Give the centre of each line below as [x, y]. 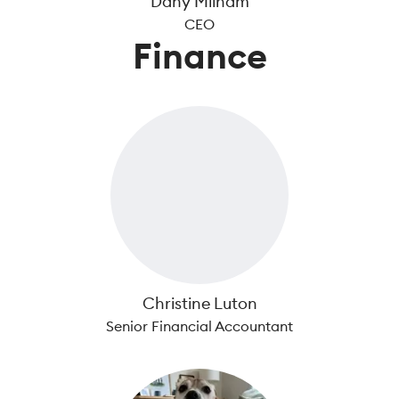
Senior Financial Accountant [199, 326]
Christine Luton [199, 303]
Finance [199, 56]
